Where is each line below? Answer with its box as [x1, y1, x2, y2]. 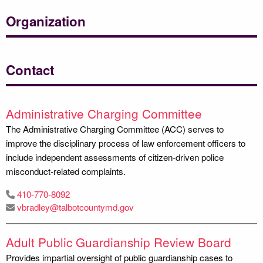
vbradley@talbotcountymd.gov [17, 200, 134, 213]
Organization [6, 11, 86, 31]
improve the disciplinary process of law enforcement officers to [6, 136, 245, 149]
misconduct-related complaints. [6, 164, 126, 177]
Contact [6, 60, 54, 79]
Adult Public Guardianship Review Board [6, 232, 231, 251]
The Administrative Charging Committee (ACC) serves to [6, 122, 224, 135]
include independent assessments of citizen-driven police [6, 150, 224, 163]
